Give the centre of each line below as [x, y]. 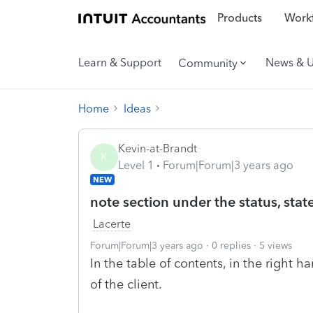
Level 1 [136, 165]
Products [239, 18]
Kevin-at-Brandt [158, 148]
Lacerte [112, 224]
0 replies [231, 245]
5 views [276, 245]
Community [208, 63]
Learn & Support [120, 63]
